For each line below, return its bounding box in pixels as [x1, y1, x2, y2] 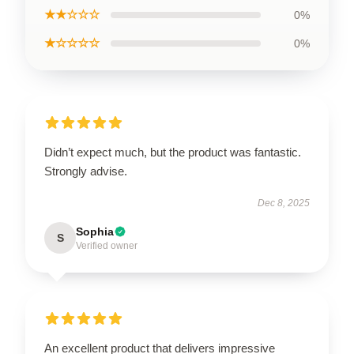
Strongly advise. [44, 164, 127, 178]
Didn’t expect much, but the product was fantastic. [44, 145, 301, 159]
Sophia [76, 225, 114, 238]
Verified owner [76, 240, 137, 251]
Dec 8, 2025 [258, 198, 310, 209]
